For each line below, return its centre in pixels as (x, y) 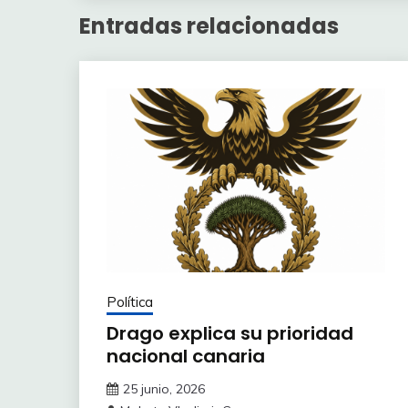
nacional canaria (186, 357)
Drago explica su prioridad (230, 334)
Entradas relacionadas (209, 26)
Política (130, 302)
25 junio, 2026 (164, 389)
